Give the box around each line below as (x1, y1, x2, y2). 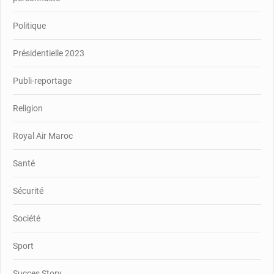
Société (13, 213, 40, 223)
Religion (13, 103, 43, 113)
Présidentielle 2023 (13, 48, 84, 58)
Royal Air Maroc (13, 130, 73, 141)
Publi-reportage (13, 75, 72, 86)
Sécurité (13, 185, 43, 196)
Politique (13, 20, 46, 31)
